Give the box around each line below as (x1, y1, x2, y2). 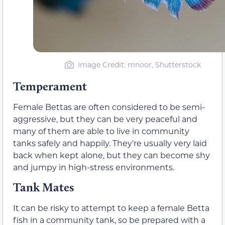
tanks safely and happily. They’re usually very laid (13, 138, 207, 149)
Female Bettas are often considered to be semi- (13, 101, 205, 113)
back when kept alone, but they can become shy (13, 150, 210, 161)
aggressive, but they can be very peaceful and (13, 114, 197, 125)
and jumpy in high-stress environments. (13, 162, 174, 173)
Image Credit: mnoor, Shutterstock (78, 60, 201, 70)
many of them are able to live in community (13, 126, 189, 137)
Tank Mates (13, 180, 74, 195)
